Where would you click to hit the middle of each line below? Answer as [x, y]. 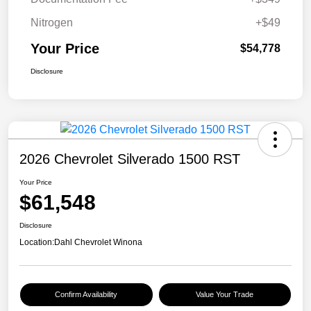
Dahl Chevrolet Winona [98, 243]
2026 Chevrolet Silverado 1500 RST [130, 159]
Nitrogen [52, 23]
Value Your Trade [225, 295]
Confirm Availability [86, 295]
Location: [37, 243]
